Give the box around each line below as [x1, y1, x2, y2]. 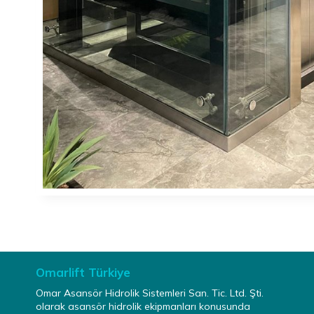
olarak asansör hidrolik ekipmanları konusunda [36, 300, 250, 313]
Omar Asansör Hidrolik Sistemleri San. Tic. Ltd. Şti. [36, 287, 264, 299]
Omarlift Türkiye [36, 265, 130, 280]
